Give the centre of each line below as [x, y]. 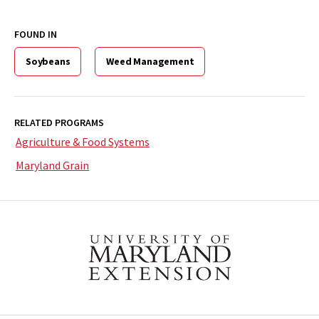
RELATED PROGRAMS [59, 122]
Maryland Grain [52, 165]
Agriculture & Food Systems [83, 141]
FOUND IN [36, 34]
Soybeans [48, 61]
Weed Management [150, 61]
